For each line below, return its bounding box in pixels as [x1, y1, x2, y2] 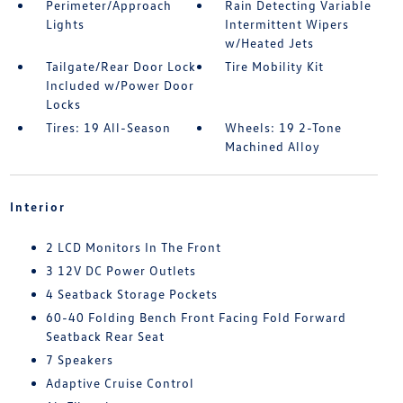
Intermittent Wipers [225, 15, 350, 31]
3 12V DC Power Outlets [45, 262, 196, 278]
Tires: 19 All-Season [45, 119, 171, 135]
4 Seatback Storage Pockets [45, 285, 218, 301]
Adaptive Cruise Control [45, 374, 194, 390]
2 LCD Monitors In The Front [45, 238, 221, 255]
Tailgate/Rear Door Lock [45, 58, 196, 74]
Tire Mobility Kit [225, 58, 325, 74]
